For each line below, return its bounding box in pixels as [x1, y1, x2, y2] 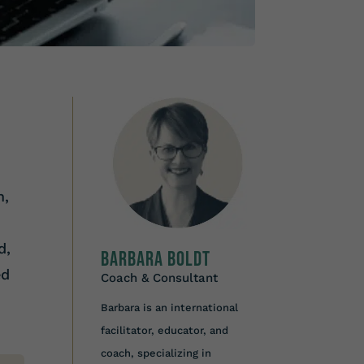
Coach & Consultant [101, 270, 219, 285]
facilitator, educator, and [101, 323, 229, 336]
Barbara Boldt [101, 246, 211, 272]
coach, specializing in [101, 346, 212, 359]
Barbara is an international [101, 301, 239, 314]
